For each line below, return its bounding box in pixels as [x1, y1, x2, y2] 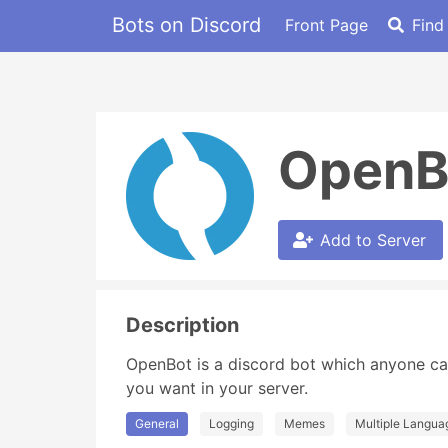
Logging [209, 416, 254, 431]
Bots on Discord [112, 12, 261, 37]
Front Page [285, 14, 368, 35]
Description [126, 313, 239, 337]
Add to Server [320, 230, 426, 250]
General [135, 416, 179, 431]
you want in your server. [126, 378, 308, 398]
